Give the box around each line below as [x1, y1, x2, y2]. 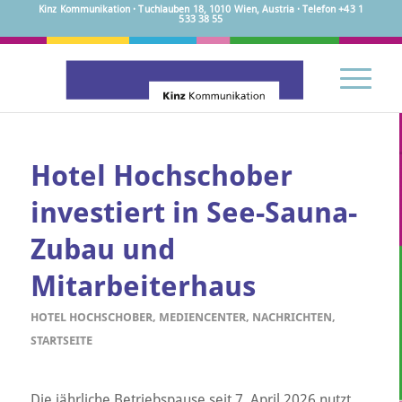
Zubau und [30, 232, 175, 267]
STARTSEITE [30, 334, 92, 347]
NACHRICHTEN [251, 310, 332, 324]
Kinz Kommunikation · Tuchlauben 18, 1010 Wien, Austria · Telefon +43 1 [39, 4, 363, 15]
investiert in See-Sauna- [30, 196, 357, 230]
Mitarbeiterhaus [30, 269, 256, 303]
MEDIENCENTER [158, 310, 246, 324]
